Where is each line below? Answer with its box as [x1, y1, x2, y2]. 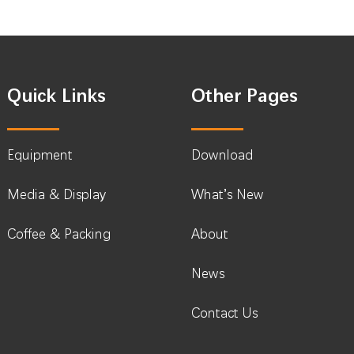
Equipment [6, 147, 73, 163]
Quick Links [6, 86, 105, 107]
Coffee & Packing [6, 226, 111, 242]
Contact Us [191, 305, 258, 321]
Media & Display [6, 186, 106, 202]
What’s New [191, 186, 265, 202]
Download [191, 147, 254, 163]
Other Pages [191, 86, 298, 107]
